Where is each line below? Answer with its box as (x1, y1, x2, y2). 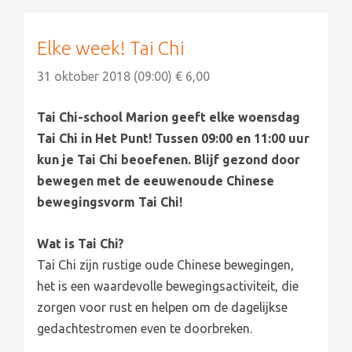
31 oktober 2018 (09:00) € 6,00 (37, 68, 211, 83)
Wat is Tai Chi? (37, 236, 125, 251)
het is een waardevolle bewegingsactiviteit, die (37, 278, 299, 293)
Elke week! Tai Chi (37, 37, 185, 59)
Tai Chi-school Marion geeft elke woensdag (37, 110, 301, 125)
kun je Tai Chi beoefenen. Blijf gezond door (37, 152, 301, 167)
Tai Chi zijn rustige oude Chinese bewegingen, (37, 257, 295, 272)
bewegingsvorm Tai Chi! (37, 195, 183, 210)
